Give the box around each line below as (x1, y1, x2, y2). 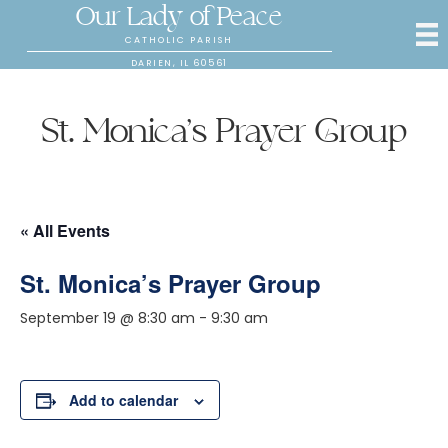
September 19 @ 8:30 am (20, 308, 195, 328)
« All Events (20, 219, 110, 242)
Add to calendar (69, 390, 178, 410)
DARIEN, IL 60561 (130, 57, 228, 69)
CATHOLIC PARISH (125, 34, 234, 46)
